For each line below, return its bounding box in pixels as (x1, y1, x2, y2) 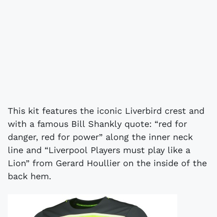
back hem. (8, 170, 51, 181)
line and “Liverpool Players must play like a (8, 144, 190, 155)
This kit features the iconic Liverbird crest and (8, 105, 204, 116)
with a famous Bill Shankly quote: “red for (8, 118, 187, 129)
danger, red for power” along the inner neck (8, 131, 193, 142)
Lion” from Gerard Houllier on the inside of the (8, 157, 207, 168)
